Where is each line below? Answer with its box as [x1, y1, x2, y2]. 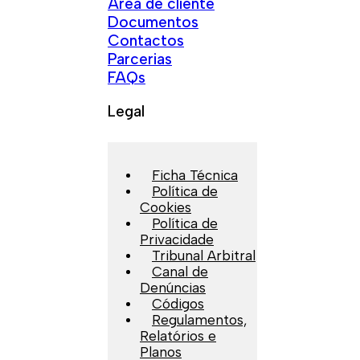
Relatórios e [140, 327, 216, 344]
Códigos [152, 295, 204, 312]
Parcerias [108, 49, 172, 68]
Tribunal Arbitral [152, 247, 256, 264]
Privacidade [140, 231, 214, 247]
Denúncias [140, 279, 206, 296]
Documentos [108, 12, 198, 31]
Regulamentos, [152, 311, 247, 328]
